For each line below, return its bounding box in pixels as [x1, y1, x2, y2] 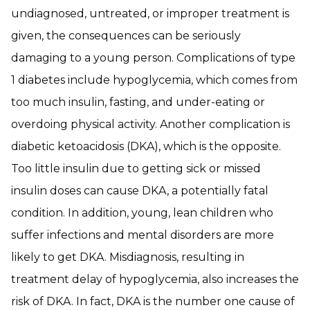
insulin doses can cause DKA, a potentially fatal [11, 184, 268, 197]
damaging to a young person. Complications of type [11, 51, 295, 64]
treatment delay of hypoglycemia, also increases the [11, 273, 299, 286]
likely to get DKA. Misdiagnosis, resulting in [11, 250, 244, 264]
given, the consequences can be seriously [11, 29, 241, 42]
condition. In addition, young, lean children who [11, 206, 273, 219]
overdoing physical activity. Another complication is [11, 118, 290, 131]
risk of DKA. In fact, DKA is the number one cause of [11, 295, 295, 308]
